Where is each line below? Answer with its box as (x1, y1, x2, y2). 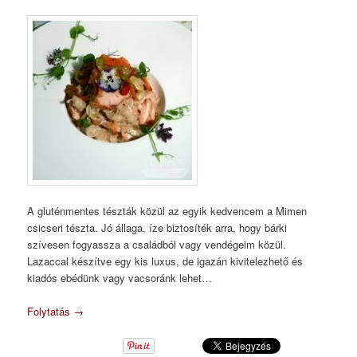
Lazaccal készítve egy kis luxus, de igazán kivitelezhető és (27, 253, 304, 269)
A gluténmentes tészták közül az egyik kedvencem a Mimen (27, 202, 308, 218)
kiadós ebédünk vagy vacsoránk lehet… (27, 269, 213, 285)
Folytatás (27, 304, 74, 320)
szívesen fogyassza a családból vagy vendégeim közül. (27, 236, 287, 252)
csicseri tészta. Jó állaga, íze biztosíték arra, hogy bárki (27, 219, 288, 235)
